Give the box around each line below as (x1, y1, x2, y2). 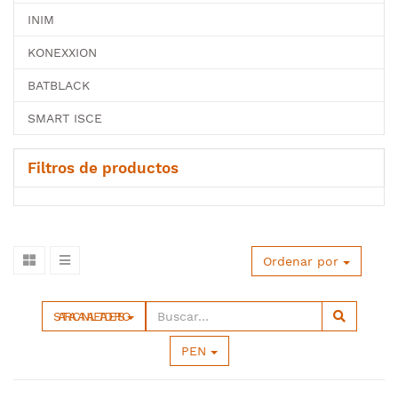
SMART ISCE (28, 111, 102, 125)
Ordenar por (263, 254, 338, 268)
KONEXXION (28, 45, 97, 60)
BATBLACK (28, 78, 90, 92)
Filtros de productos (28, 159, 179, 177)
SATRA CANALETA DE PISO (52, 309, 127, 323)
